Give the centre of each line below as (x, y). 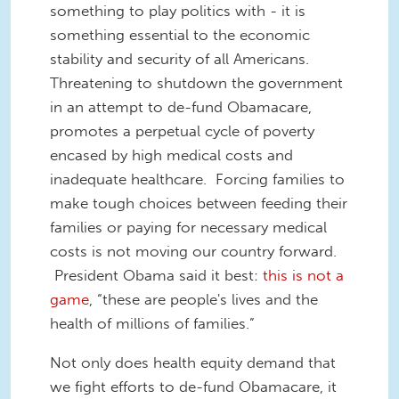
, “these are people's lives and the (204, 300)
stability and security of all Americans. (179, 59)
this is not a (301, 276)
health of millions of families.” (155, 324)
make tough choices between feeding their (199, 204)
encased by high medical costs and (171, 155)
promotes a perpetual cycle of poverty (182, 131)
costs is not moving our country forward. (193, 252)
